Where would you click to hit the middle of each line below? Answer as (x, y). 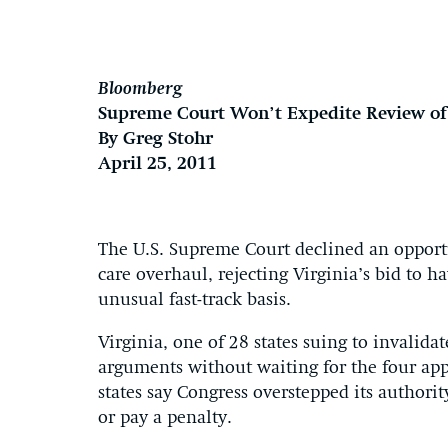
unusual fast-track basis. (194, 300)
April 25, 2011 (157, 164)
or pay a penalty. (165, 418)
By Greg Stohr (155, 139)
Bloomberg (140, 89)
